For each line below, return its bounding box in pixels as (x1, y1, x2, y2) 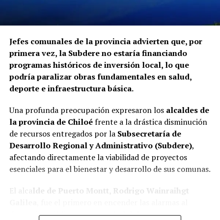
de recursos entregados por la (9, 128, 117, 139)
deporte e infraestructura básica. (9, 83, 134, 94)
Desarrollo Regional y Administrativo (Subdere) (9, 140, 192, 151)
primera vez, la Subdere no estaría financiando (9, 48, 187, 59)
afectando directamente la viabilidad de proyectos (9, 152, 187, 163)
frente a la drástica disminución (92, 116, 207, 128)
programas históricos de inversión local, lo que (9, 59, 189, 71)
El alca (9, 185, 32, 196)
